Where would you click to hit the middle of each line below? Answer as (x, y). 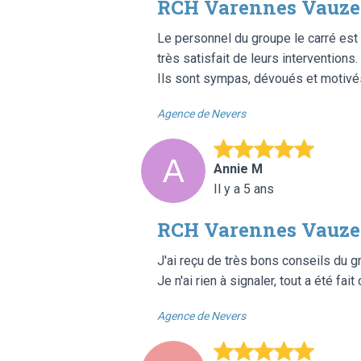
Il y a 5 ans (244, 189)
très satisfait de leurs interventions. (257, 58)
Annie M (238, 168)
